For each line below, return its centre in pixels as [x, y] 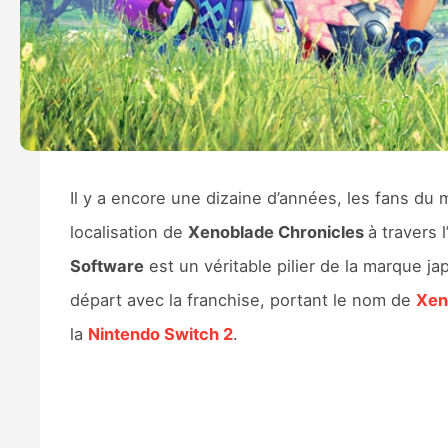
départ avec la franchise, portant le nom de [242, 300]
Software [106, 266]
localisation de [128, 232]
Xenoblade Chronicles [277, 232]
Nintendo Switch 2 [160, 334]
